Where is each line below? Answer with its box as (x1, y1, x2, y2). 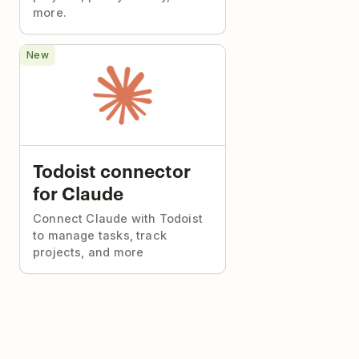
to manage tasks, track (33, 228, 167, 242)
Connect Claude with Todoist (33, 212, 203, 225)
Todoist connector (33, 158, 191, 182)
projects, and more (33, 245, 144, 259)
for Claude (33, 180, 123, 204)
